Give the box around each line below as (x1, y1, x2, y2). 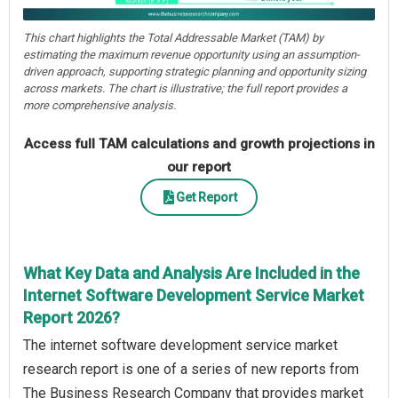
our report (167, 159, 231, 176)
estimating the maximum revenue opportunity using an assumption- (23, 48, 360, 62)
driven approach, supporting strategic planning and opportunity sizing (23, 65, 366, 79)
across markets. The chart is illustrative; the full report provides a (23, 82, 347, 96)
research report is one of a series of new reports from (23, 361, 359, 378)
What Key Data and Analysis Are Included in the (23, 264, 360, 283)
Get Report (175, 189, 237, 204)
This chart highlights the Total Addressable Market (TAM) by (23, 31, 323, 45)
